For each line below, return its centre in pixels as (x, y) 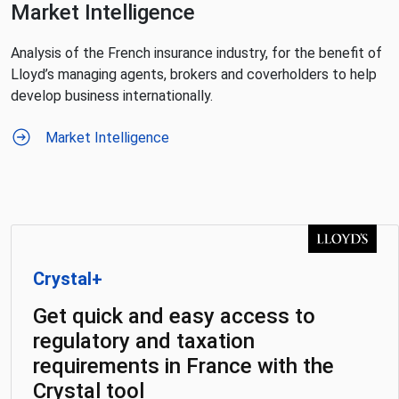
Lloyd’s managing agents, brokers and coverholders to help (194, 74)
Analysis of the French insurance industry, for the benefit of (196, 53)
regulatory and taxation (144, 341)
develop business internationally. (112, 96)
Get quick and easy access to (174, 316)
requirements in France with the (183, 366)
